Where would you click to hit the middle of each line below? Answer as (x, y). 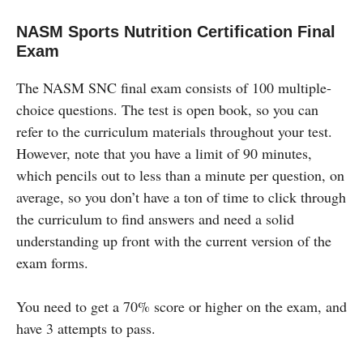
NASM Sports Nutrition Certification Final (176, 31)
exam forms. (52, 262)
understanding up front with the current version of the (174, 240)
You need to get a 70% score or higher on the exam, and (181, 306)
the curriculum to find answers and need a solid (155, 218)
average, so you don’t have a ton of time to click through (181, 196)
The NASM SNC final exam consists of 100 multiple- (174, 87)
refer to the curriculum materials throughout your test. (174, 131)
